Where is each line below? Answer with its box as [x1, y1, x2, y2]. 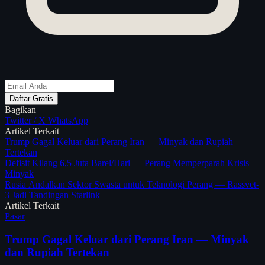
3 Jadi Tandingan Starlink [5, 190, 100, 201]
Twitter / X [5, 115, 48, 126]
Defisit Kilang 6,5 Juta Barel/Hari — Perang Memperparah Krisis [5, 158, 249, 169]
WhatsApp [48, 115, 88, 126]
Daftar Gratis [9, 94, 53, 104]
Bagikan [5, 105, 36, 115]
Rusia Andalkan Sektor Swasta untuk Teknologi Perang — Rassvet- [5, 179, 259, 190]
